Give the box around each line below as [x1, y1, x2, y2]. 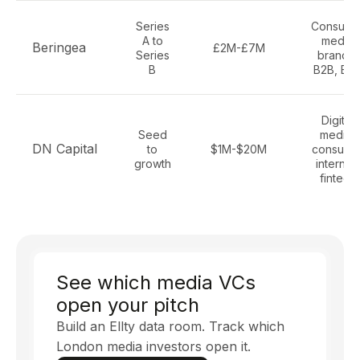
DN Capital [32, 141, 97, 157]
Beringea [32, 39, 86, 55]
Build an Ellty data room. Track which [56, 318, 284, 334]
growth [133, 157, 171, 170]
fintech [319, 171, 356, 185]
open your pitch [56, 293, 199, 317]
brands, [317, 48, 358, 62]
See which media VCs [56, 271, 256, 294]
